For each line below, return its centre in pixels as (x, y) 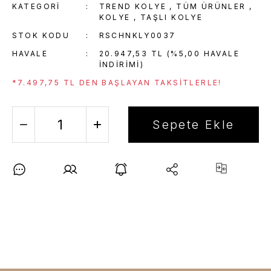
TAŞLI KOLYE (171, 17)
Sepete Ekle (194, 125)
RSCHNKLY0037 (137, 35)
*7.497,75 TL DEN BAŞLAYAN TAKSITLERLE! (117, 83)
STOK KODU (41, 35)
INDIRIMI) (122, 64)
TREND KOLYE (133, 6)
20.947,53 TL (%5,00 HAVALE (169, 54)
